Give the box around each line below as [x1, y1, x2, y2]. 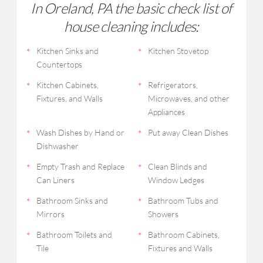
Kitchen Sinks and [36, 46, 99, 56]
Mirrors [36, 209, 65, 220]
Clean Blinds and [147, 161, 207, 172]
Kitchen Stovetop [147, 46, 208, 56]
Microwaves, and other [147, 93, 230, 104]
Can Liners [36, 175, 75, 186]
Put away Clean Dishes [147, 127, 228, 138]
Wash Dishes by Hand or [36, 127, 124, 138]
